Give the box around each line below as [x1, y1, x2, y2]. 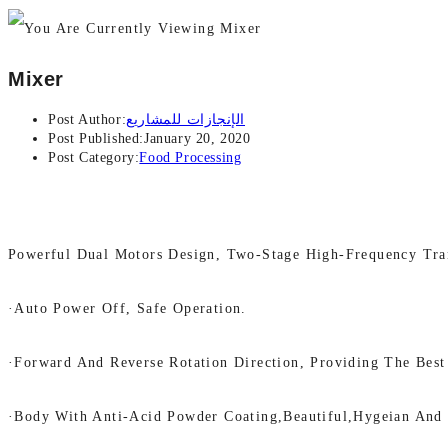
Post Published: [48, 131, 144, 147]
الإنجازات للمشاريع [126, 112, 246, 128]
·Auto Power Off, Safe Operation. [8, 301, 247, 317]
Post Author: [48, 112, 127, 128]
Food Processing [139, 150, 242, 166]
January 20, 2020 [144, 131, 251, 147]
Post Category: [48, 150, 140, 166]
